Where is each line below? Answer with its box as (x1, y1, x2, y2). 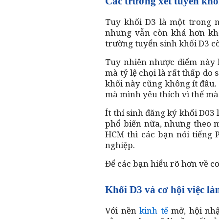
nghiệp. (105, 139, 135, 151)
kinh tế (139, 204, 168, 216)
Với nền (105, 204, 140, 216)
